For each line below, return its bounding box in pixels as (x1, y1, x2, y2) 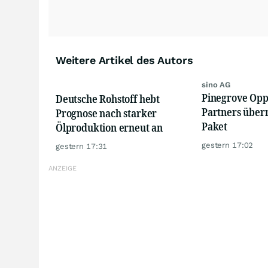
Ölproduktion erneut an (56, 120, 163, 135)
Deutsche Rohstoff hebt (56, 91, 160, 106)
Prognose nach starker (56, 105, 157, 120)
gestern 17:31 (56, 141, 108, 151)
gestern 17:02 (202, 140, 254, 150)
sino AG (202, 80, 231, 89)
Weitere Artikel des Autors (56, 53, 193, 66)
